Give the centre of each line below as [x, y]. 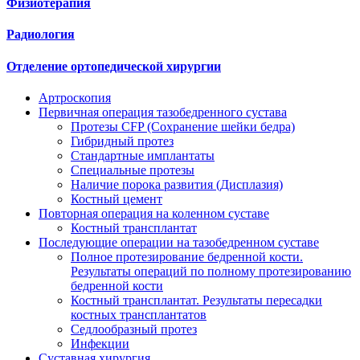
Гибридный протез [122, 141]
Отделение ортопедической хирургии [114, 66]
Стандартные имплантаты [143, 156]
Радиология [41, 35]
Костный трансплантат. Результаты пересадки [196, 301]
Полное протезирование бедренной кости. [187, 257]
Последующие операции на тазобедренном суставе [179, 243]
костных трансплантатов [139, 315]
